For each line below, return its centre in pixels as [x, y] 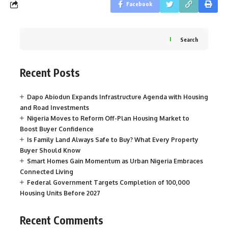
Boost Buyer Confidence [57, 129]
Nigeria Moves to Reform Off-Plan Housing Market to [108, 118]
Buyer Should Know [50, 150]
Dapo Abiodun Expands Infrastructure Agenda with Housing [118, 97]
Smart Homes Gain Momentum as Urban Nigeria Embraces [115, 161]
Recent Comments [62, 220]
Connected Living [47, 172]
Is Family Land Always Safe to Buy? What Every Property [113, 139]
